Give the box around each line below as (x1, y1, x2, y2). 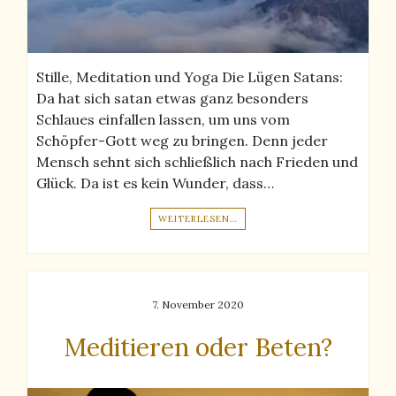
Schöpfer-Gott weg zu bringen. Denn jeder (36, 132, 328, 150)
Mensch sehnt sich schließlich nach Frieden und (36, 153, 358, 171)
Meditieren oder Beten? (64, 331, 332, 364)
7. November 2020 (152, 298, 244, 312)
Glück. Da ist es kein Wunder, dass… (36, 174, 274, 193)
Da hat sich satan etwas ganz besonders (36, 89, 308, 108)
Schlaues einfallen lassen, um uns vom (36, 110, 290, 129)
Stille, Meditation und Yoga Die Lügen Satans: (36, 68, 343, 87)
